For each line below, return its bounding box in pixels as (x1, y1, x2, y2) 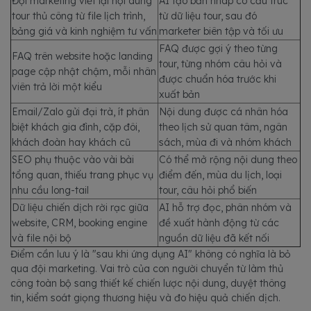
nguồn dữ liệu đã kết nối (159, 232, 269, 244)
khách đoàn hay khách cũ (12, 136, 131, 149)
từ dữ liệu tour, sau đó (159, 10, 257, 22)
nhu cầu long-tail (12, 184, 89, 196)
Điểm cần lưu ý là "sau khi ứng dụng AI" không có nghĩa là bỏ (10, 248, 291, 260)
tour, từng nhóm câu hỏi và (159, 58, 282, 70)
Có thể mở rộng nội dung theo (159, 153, 297, 166)
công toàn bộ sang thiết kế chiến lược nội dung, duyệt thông (10, 277, 286, 289)
